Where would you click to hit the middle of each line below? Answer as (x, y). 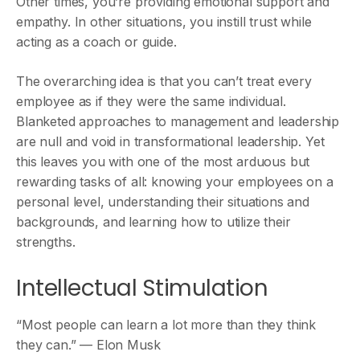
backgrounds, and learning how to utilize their (153, 222)
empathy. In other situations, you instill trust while (164, 22)
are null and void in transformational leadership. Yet (170, 141)
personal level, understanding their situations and (163, 202)
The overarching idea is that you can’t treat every (164, 81)
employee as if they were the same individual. (151, 101)
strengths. (46, 242)
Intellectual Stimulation (142, 288)
